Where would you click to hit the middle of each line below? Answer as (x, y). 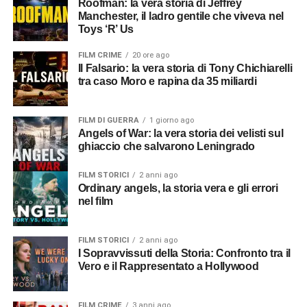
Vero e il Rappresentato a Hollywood (168, 267)
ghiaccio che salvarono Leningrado (167, 147)
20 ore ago (150, 56)
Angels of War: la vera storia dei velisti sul (82, 134)
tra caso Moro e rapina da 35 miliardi (167, 82)
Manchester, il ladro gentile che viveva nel (181, 16)
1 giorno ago (171, 121)
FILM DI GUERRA (108, 121)
